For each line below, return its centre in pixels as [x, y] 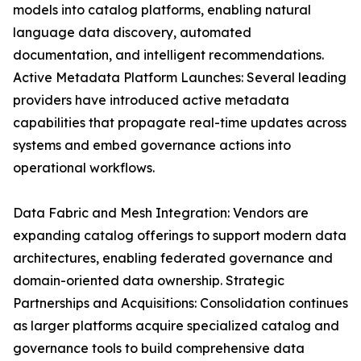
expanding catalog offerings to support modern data [180, 236]
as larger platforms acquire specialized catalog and [176, 326]
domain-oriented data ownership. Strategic [149, 281]
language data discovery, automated [132, 33]
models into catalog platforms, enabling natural [162, 10]
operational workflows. [84, 168]
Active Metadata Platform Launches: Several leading [180, 78]
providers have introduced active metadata [151, 100]
